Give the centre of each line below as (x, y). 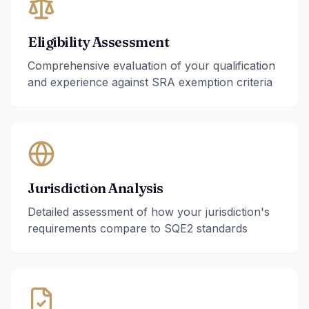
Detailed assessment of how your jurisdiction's (149, 212)
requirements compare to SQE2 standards (138, 228)
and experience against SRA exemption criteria (150, 82)
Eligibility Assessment (99, 42)
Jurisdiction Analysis (96, 188)
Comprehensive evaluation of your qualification (151, 66)
